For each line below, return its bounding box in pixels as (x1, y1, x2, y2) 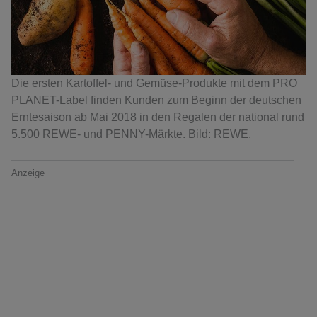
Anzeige (11, 168, 45, 179)
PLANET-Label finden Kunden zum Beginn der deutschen (11, 94, 301, 107)
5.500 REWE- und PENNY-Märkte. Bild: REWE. (11, 128, 251, 141)
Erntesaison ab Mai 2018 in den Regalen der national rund (11, 111, 304, 124)
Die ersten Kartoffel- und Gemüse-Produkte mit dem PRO (11, 77, 297, 90)
